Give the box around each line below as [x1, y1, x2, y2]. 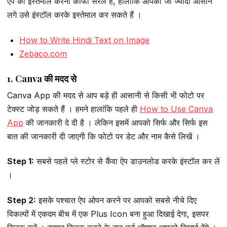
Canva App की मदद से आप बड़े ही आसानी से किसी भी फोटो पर [7, 90, 204, 100]
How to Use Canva [140, 103, 213, 114]
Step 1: [7, 156, 34, 167]
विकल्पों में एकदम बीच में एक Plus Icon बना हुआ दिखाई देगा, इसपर [7, 208, 209, 219]
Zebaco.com [19, 48, 67, 59]
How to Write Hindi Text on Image [19, 34, 149, 45]
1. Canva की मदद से [7, 72, 77, 85]
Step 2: [7, 195, 36, 205]
